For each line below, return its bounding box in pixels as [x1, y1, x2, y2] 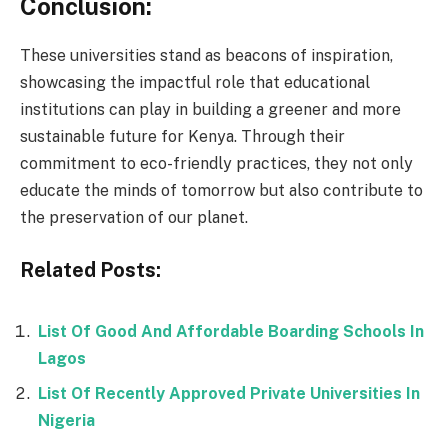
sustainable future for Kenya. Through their [20, 126, 345, 146]
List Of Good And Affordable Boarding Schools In [38, 321, 424, 341]
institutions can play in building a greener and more [20, 99, 401, 119]
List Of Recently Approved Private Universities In [38, 383, 420, 403]
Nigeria [38, 410, 95, 430]
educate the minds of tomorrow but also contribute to [20, 180, 423, 200]
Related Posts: [20, 258, 161, 282]
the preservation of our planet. [20, 207, 248, 227]
